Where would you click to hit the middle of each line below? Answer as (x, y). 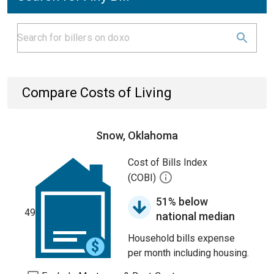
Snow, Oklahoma (137, 135)
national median (195, 216)
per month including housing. (188, 253)
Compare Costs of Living (97, 93)
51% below (182, 202)
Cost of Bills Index (168, 162)
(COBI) (143, 178)
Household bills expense (181, 238)
